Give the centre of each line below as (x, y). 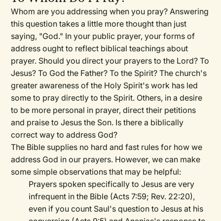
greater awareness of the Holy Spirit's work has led (105, 86)
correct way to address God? (64, 135)
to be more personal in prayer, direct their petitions (104, 110)
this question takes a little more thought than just (99, 24)
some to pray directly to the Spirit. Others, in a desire (107, 98)
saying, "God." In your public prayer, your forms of (103, 36)
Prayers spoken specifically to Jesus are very (112, 184)
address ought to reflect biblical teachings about (100, 49)
